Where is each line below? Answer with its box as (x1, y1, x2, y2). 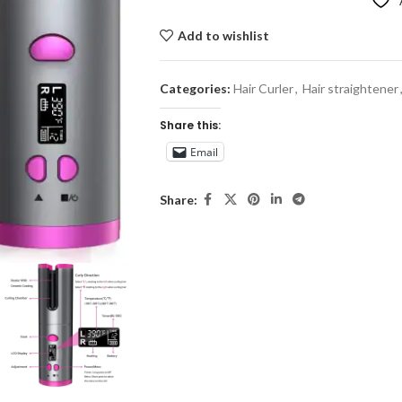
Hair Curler (232, 81, 293, 96)
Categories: (159, 81, 231, 96)
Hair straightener (301, 81, 398, 96)
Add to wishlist (177, 27, 269, 43)
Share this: (159, 118, 221, 133)
